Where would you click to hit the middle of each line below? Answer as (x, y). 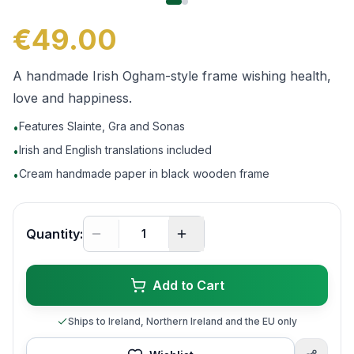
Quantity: (55, 234)
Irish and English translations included (115, 150)
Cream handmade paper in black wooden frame (144, 173)
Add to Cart (188, 285)
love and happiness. (72, 98)
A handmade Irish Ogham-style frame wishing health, (172, 76)
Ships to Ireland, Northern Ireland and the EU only (183, 321)
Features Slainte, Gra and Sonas (102, 126)
